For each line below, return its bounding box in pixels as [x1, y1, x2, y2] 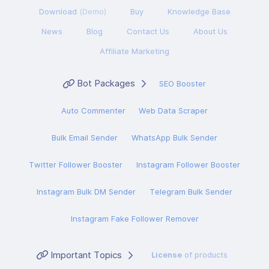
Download [38, 7, 79, 17]
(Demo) [79, 7, 106, 17]
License [151, 250, 182, 260]
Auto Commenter [61, 106, 125, 116]
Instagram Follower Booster [136, 160, 240, 170]
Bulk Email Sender [52, 133, 118, 143]
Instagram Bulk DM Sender [37, 187, 136, 197]
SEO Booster [159, 79, 207, 89]
